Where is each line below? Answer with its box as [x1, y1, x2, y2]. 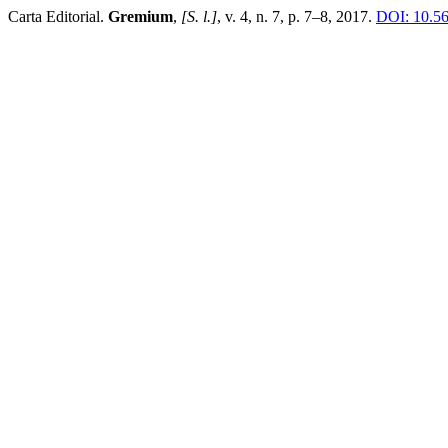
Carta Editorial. [8, 8, 108, 25]
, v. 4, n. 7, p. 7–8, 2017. [217, 8, 376, 25]
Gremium [108, 8, 173, 25]
